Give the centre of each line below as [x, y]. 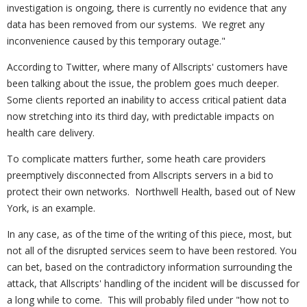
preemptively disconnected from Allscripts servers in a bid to [140, 175]
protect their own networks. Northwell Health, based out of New [151, 192]
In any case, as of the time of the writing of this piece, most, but [149, 234]
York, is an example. [51, 208]
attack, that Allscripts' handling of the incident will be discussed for [153, 283]
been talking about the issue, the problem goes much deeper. [143, 83]
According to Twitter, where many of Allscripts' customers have [147, 67]
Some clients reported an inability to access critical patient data [147, 100]
